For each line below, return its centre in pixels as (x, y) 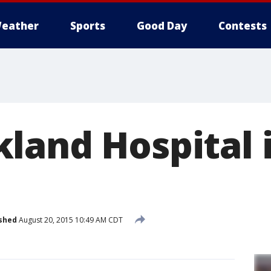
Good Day (162, 26)
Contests (243, 26)
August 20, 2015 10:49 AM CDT (70, 220)
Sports (88, 26)
